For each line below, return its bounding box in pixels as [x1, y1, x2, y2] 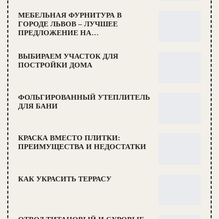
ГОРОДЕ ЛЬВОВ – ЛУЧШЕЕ [18, 20, 118, 28]
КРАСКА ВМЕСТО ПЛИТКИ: [18, 134, 120, 142]
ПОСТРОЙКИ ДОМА [18, 61, 92, 69]
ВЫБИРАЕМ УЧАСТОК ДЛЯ [18, 52, 118, 60]
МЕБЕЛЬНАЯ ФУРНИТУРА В [18, 11, 122, 20]
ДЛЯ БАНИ [18, 102, 58, 110]
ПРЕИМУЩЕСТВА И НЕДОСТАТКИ [18, 143, 146, 151]
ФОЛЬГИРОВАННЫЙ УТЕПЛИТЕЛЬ [18, 93, 150, 101]
